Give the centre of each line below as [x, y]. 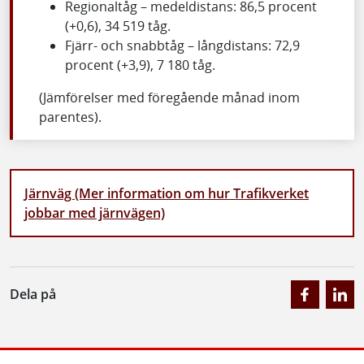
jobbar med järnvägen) [95, 212]
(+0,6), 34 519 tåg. [118, 26]
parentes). [70, 117]
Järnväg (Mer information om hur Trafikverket [167, 193]
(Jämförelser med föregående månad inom [169, 97]
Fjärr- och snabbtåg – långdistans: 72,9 [182, 45]
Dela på [33, 295]
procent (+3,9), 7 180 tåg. [140, 65]
